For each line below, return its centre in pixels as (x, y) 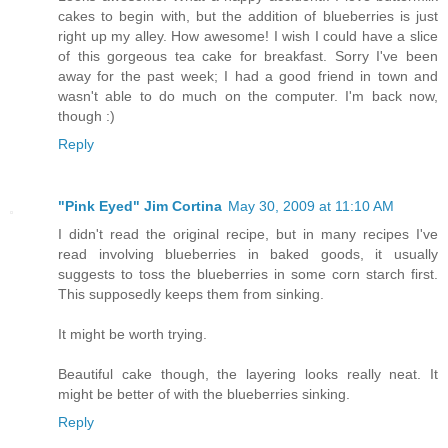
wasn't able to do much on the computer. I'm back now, (248, 96)
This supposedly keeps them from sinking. (191, 294)
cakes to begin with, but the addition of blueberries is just (248, 16)
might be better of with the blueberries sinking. (204, 394)
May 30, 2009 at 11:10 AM (311, 206)
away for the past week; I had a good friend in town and (248, 76)
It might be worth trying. (132, 334)
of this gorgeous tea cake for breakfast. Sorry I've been (248, 56)
